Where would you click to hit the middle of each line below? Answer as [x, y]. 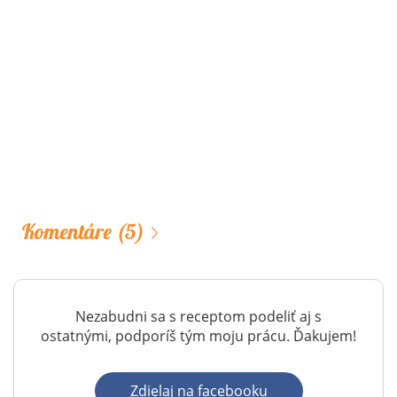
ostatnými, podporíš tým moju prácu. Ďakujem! [198, 336]
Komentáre [67, 232]
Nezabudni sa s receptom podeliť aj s [198, 317]
